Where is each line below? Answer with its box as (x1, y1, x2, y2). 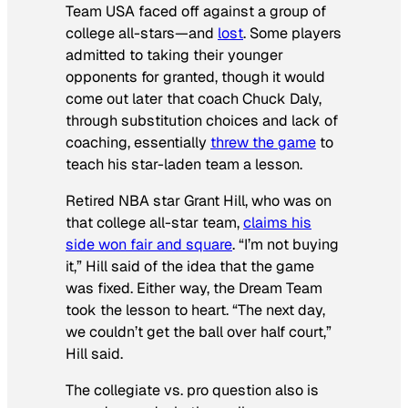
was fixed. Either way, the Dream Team (66, 278, 322, 298)
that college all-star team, (66, 212, 243, 232)
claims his (243, 212, 311, 232)
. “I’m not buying (232, 234, 339, 254)
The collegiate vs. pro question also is (66, 381, 319, 400)
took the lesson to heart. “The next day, (66, 300, 325, 320)
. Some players (243, 23, 342, 43)
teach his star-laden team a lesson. (66, 154, 302, 174)
